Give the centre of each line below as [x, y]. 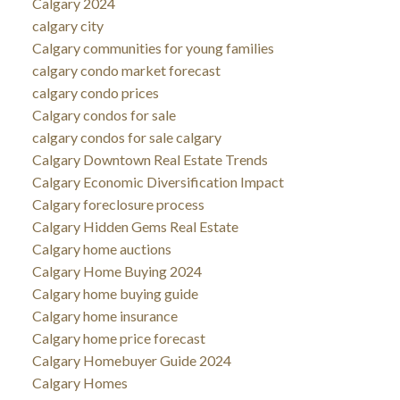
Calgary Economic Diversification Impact [158, 181]
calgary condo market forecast [126, 70]
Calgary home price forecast [118, 337]
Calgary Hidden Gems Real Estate [135, 226]
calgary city [67, 25]
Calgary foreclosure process [118, 204]
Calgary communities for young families [153, 47]
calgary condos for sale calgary [126, 137]
